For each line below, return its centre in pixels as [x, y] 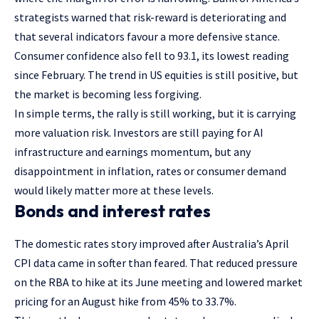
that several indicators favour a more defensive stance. [147, 37]
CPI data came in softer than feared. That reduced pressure [156, 262]
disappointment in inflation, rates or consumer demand [150, 171]
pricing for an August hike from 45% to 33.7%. [125, 301]
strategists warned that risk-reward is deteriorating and [150, 17]
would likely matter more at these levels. [114, 190]
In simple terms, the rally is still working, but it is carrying [155, 114]
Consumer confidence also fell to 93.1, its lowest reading [152, 56]
